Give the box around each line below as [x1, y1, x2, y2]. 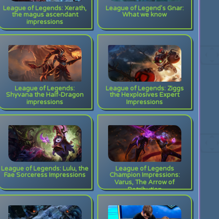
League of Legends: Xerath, [3, 4, 87, 12]
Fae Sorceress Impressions [4, 171, 86, 181]
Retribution [127, 186, 162, 196]
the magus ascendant [11, 11, 78, 21]
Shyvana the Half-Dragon [6, 91, 84, 101]
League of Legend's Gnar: [105, 4, 184, 12]
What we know [122, 11, 167, 21]
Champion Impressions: [109, 171, 180, 181]
